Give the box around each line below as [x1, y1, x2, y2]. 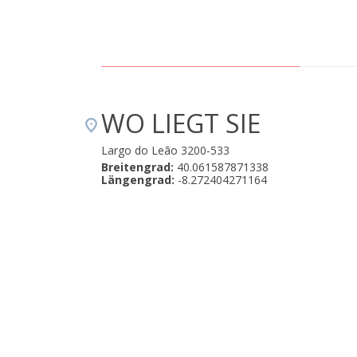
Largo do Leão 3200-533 [101, 143, 229, 158]
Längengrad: [101, 172, 175, 187]
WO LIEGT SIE [101, 106, 261, 140]
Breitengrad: [101, 159, 174, 175]
